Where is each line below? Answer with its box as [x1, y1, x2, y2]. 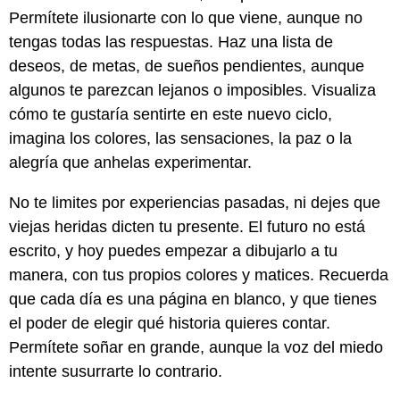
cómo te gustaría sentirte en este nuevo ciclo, [9, 105, 332, 124]
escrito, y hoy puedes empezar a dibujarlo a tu [9, 242, 337, 261]
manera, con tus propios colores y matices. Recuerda [9, 266, 388, 285]
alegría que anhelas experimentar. [9, 154, 252, 172]
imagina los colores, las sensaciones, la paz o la [9, 129, 352, 148]
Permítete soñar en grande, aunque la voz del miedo [9, 338, 383, 357]
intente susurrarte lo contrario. [9, 362, 222, 381]
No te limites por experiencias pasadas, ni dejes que [9, 194, 380, 212]
